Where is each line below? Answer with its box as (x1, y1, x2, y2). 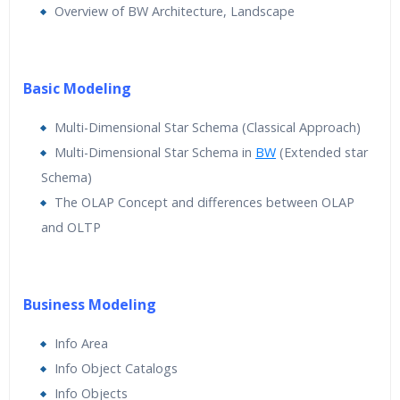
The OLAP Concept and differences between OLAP (54, 194, 354, 211)
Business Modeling (23, 295, 156, 314)
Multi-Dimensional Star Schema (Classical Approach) (54, 119, 361, 136)
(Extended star (276, 144, 368, 161)
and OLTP (41, 219, 101, 236)
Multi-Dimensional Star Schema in (54, 144, 255, 161)
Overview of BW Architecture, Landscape (54, 3, 295, 20)
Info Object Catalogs (54, 360, 178, 377)
